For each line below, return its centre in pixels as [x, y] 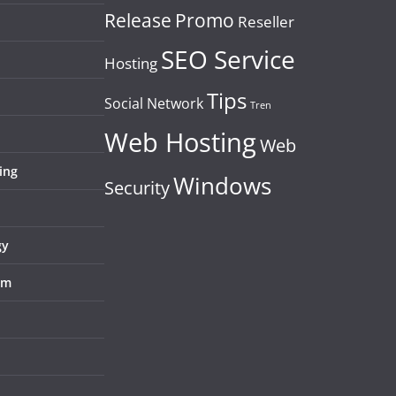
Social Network [154, 104]
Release [138, 21]
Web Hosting [180, 143]
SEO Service [228, 60]
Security [137, 188]
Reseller [266, 22]
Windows [222, 186]
